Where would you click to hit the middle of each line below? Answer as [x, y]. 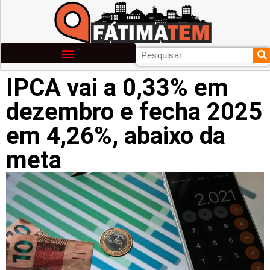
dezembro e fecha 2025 [134, 112]
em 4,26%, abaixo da [116, 136]
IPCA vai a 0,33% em [117, 88]
